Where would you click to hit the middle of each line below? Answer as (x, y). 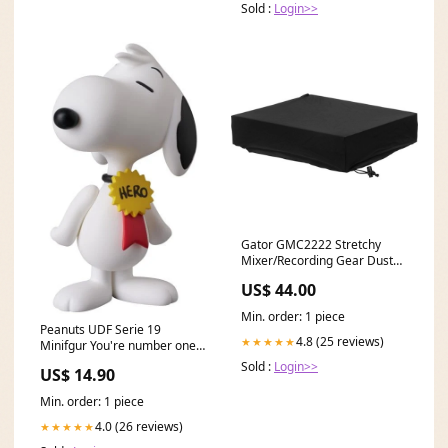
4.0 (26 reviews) (139, 427)
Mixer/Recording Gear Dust (317, 261)
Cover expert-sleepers (303, 277)
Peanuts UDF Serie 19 (100, 330)
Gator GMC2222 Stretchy (311, 245)
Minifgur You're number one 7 (123, 346)
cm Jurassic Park (85, 362)
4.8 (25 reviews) (340, 342)
